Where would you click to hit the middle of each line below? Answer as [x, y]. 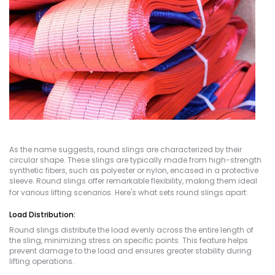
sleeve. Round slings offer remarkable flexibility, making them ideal [133, 181]
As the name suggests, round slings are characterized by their [126, 149]
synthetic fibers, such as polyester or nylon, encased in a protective [134, 170]
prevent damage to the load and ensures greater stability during [130, 251]
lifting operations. [42, 261]
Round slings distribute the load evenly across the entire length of [131, 230]
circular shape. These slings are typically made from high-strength [135, 160]
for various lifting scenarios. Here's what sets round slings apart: [129, 192]
